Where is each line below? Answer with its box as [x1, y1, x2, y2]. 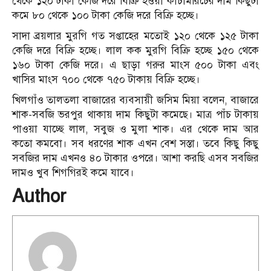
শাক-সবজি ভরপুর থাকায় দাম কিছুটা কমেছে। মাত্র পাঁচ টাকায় [12, 108, 259, 122]
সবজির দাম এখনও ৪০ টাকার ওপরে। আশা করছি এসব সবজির [12, 152, 259, 165]
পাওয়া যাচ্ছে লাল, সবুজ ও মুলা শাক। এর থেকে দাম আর [12, 123, 259, 136]
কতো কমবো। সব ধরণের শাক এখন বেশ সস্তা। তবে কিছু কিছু [12, 137, 259, 151]
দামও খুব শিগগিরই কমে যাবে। [12, 166, 134, 180]
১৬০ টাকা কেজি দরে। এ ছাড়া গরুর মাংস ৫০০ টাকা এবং [12, 59, 259, 72]
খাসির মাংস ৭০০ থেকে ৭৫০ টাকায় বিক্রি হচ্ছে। [12, 73, 200, 87]
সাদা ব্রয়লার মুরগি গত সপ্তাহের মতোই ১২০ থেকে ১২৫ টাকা [12, 30, 259, 43]
